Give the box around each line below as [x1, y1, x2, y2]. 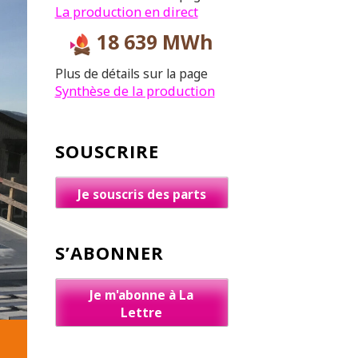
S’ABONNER [54, 240, 164, 265]
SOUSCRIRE [54, 139, 159, 164]
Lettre [121, 303, 163, 321]
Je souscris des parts [77, 185, 206, 203]
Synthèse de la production [54, 82, 215, 100]
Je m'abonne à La [89, 285, 194, 304]
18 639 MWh [91, 29, 213, 56]
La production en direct [54, 3, 198, 22]
